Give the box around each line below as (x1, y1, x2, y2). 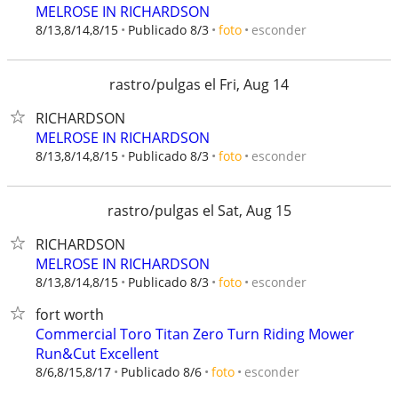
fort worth (36, 305, 104, 324)
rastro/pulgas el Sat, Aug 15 (107, 201, 291, 220)
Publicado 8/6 (121, 363, 202, 380)
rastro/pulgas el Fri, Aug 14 (109, 75, 289, 94)
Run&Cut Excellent (36, 344, 159, 363)
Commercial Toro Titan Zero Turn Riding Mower (36, 324, 354, 344)
